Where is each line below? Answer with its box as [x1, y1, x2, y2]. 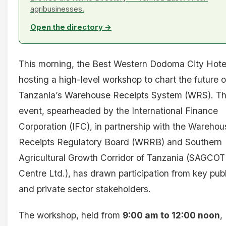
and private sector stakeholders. [19, 184, 151, 195]
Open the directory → [30, 23, 111, 32]
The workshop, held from [19, 209, 123, 220]
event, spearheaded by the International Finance [19, 105, 218, 117]
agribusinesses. [30, 5, 84, 14]
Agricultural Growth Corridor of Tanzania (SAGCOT [19, 152, 225, 163]
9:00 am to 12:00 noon [123, 209, 220, 220]
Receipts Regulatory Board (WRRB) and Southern [19, 137, 222, 148]
